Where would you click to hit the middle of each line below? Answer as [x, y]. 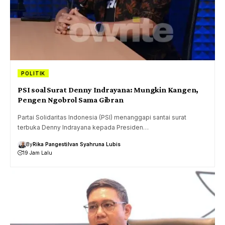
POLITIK [33, 74]
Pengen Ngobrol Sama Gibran [71, 100]
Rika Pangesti [50, 144]
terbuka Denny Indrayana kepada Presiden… [83, 128]
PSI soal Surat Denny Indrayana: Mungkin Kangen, [108, 90]
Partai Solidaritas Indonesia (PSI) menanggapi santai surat [102, 118]
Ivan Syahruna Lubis [94, 144]
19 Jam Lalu [37, 153]
